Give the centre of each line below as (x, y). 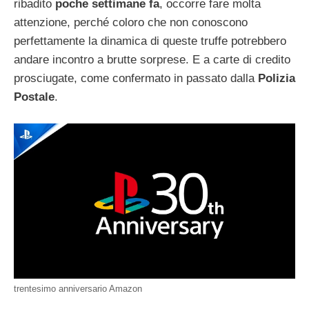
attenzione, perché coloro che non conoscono (131, 22)
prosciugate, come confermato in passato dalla (136, 78)
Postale (34, 97)
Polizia (277, 78)
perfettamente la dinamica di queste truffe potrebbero (150, 41)
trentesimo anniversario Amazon (78, 288)
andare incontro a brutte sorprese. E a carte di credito (152, 59)
